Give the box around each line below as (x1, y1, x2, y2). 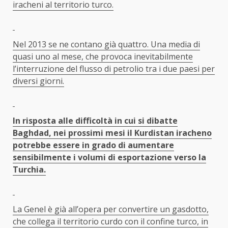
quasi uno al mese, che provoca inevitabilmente (13, 50, 193, 62)
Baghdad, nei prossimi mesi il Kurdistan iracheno (13, 127, 212, 138)
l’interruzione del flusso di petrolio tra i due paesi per (13, 63, 215, 74)
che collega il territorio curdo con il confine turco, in (13, 215, 208, 227)
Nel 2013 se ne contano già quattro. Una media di (13, 38, 200, 50)
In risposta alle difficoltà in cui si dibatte (13, 115, 178, 126)
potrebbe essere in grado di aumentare (13, 139, 174, 151)
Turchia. (13, 163, 46, 175)
